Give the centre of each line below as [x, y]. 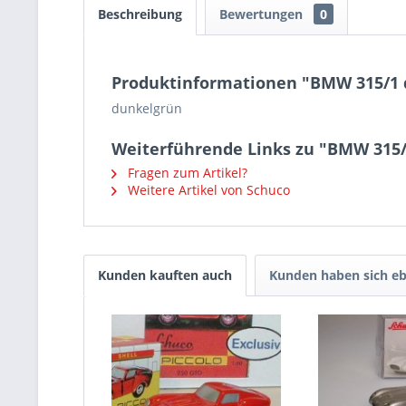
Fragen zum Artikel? [186, 173]
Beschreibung [140, 14]
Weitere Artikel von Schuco [207, 190]
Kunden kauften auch [165, 275]
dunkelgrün [147, 108]
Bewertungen [263, 14]
